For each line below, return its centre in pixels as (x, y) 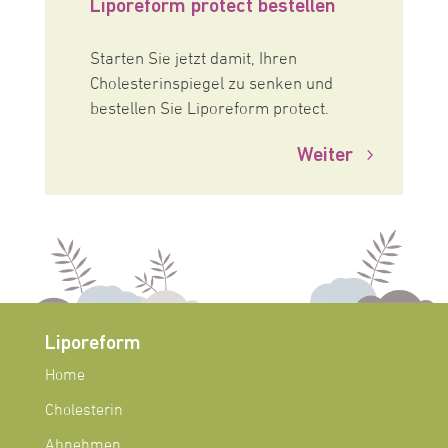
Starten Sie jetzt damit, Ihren (193, 59)
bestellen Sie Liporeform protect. (209, 109)
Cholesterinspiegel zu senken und (211, 84)
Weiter (325, 154)
